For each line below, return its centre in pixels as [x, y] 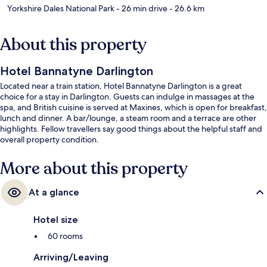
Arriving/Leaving [71, 257]
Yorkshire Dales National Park [61, 8]
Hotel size [56, 219]
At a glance [54, 192]
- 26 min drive [141, 8]
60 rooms [65, 236]
